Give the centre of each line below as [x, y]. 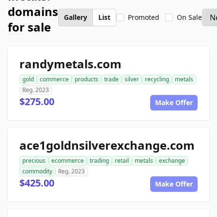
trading [99, 161]
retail [122, 161]
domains [33, 11]
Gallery [76, 17]
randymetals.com [70, 64]
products [86, 79]
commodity [37, 171]
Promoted [144, 17]
